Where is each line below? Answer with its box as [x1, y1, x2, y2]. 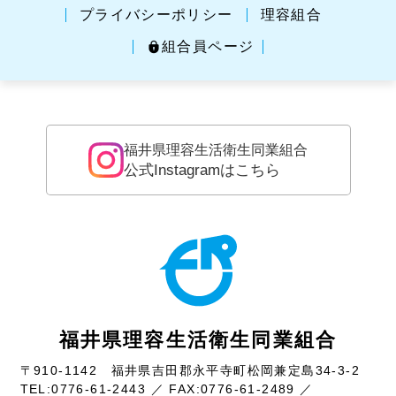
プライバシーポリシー [79, 7, 233, 23]
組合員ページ [162, 39, 255, 55]
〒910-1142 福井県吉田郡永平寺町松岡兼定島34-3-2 [19, 363, 361, 378]
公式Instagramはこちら [124, 162, 280, 179]
